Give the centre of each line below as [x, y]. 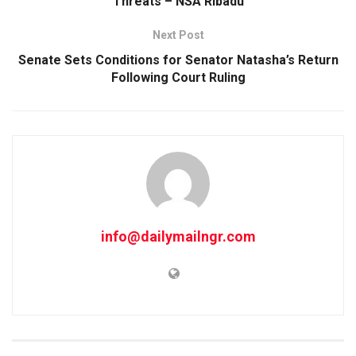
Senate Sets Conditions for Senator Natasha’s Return [178, 60]
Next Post [178, 35]
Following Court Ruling [178, 77]
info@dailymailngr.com [178, 236]
